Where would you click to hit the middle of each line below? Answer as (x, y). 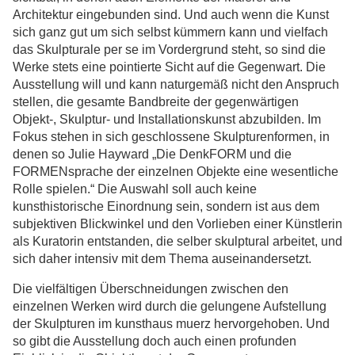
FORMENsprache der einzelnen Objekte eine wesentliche (176, 172)
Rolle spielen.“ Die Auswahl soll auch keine (135, 189)
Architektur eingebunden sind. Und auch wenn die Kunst (171, 15)
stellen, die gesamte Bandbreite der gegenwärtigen (156, 102)
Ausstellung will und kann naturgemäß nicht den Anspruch (176, 84)
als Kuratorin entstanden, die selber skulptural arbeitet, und (177, 241)
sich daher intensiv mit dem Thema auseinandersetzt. (162, 259)
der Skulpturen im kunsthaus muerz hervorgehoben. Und (171, 324)
